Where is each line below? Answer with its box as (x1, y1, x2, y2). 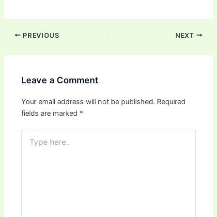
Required (157, 97, 186, 107)
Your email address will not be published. (21, 97, 155, 107)
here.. (21, 139, 39, 148)
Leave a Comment (21, 75, 99, 86)
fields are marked (21, 109, 80, 118)
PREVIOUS (21, 31, 60, 39)
